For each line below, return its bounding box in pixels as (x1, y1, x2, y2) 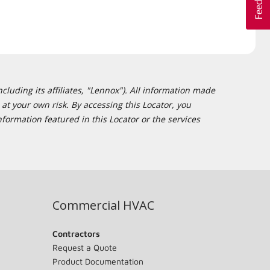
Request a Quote (52, 242, 117, 253)
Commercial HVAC (52, 197, 154, 213)
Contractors (52, 228, 100, 239)
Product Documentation (52, 256, 143, 266)
